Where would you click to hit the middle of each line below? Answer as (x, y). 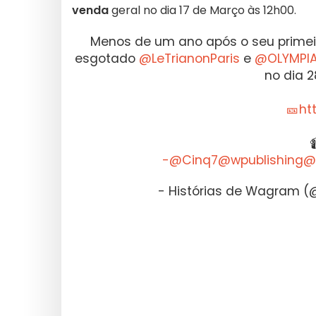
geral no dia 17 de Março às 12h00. (202, 10)
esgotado (107, 59)
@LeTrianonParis (189, 59)
